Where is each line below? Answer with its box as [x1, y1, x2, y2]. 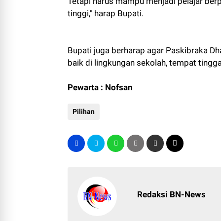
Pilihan [73, 107, 95, 115]
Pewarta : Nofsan [68, 82, 133, 92]
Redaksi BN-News [137, 189, 206, 199]
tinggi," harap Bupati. [68, 8, 144, 18]
